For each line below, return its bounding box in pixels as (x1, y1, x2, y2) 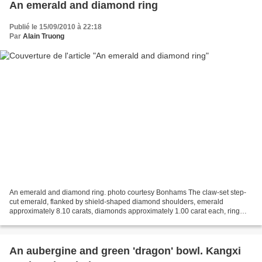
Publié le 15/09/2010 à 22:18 (9, 22, 102, 31)
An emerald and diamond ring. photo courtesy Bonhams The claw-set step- (9, 188, 246, 197)
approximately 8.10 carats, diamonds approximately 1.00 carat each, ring (9, 207, 240, 216)
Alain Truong (23, 32, 64, 40)
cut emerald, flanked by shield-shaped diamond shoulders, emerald (9, 198, 223, 206)
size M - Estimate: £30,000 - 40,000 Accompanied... (9, 216, 172, 225)
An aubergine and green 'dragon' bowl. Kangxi (9, 245, 241, 257)
